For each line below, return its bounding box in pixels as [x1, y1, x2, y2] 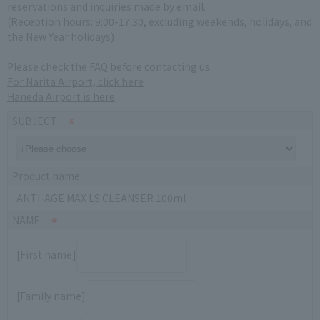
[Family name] [16, 288, 86, 303]
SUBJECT [12, 114, 57, 128]
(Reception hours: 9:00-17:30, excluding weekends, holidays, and [7, 14, 312, 29]
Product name [12, 169, 80, 183]
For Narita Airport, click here [7, 74, 144, 89]
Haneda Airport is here [7, 89, 115, 104]
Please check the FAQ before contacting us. [7, 59, 212, 74]
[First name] [16, 246, 76, 261]
